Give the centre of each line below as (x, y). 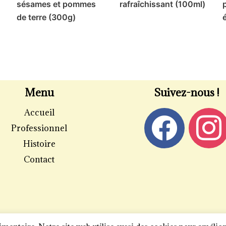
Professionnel (39, 128)
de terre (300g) (46, 17)
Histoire (39, 144)
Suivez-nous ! (187, 93)
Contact (39, 160)
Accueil (39, 113)
